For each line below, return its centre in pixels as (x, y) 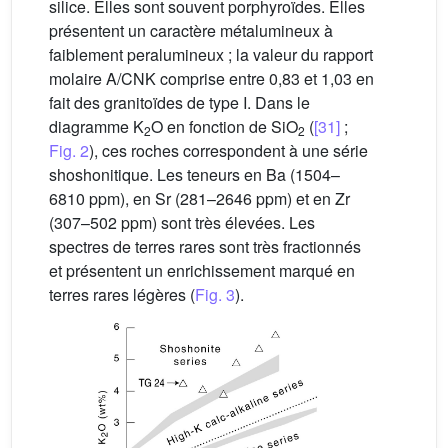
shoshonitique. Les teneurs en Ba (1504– (194, 174)
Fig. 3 (215, 294)
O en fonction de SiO (224, 126)
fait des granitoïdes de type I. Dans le (179, 102)
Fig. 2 (69, 150)
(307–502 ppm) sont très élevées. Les (182, 222)
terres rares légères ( (122, 294)
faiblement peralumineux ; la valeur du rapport (211, 54)
